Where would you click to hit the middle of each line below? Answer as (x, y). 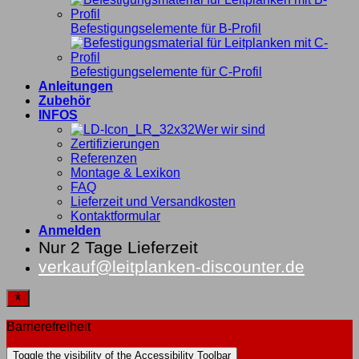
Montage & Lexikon (125, 172)
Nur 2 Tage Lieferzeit (118, 247)
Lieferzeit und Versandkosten (153, 201)
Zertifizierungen (115, 143)
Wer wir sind (230, 129)
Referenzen (104, 158)
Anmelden (70, 230)
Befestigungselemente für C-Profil (166, 71)
